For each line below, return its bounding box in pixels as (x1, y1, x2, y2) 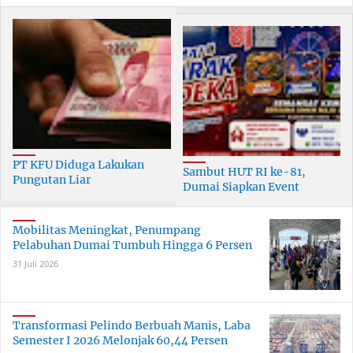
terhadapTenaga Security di (13, 188, 164, 203)
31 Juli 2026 (13, 258, 58, 270)
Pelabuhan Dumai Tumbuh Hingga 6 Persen (13, 238, 252, 253)
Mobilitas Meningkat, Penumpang (13, 223, 201, 238)
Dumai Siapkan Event (182, 180, 299, 195)
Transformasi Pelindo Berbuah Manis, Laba (13, 318, 251, 333)
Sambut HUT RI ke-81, (182, 165, 306, 180)
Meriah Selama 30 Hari (182, 195, 307, 210)
